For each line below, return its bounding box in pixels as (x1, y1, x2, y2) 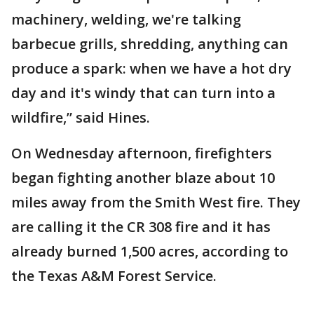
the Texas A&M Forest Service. (11, 266, 220, 285)
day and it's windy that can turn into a (11, 83, 275, 102)
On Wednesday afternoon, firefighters (11, 144, 272, 163)
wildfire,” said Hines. (11, 108, 150, 127)
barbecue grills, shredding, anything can (11, 34, 288, 53)
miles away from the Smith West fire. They (11, 193, 301, 212)
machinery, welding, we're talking (11, 10, 241, 29)
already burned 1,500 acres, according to (11, 242, 288, 261)
